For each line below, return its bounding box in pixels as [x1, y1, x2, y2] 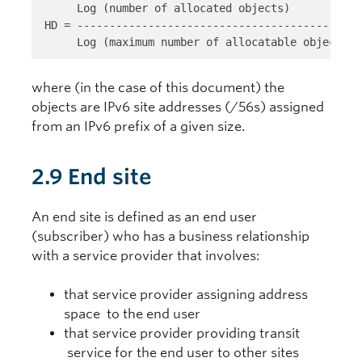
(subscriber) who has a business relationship [32, 229, 309, 245]
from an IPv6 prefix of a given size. [32, 119, 245, 135]
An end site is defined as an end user [32, 209, 257, 225]
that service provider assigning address [64, 287, 308, 303]
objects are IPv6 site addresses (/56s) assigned [32, 99, 324, 116]
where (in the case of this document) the [32, 80, 284, 96]
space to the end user [64, 306, 200, 322]
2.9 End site [32, 164, 151, 190]
